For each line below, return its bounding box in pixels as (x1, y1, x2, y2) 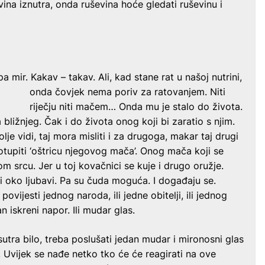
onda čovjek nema (30, 85, 115, 98)
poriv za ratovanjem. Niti (115, 85, 226, 98)
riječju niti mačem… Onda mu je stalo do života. (30, 100, 243, 112)
